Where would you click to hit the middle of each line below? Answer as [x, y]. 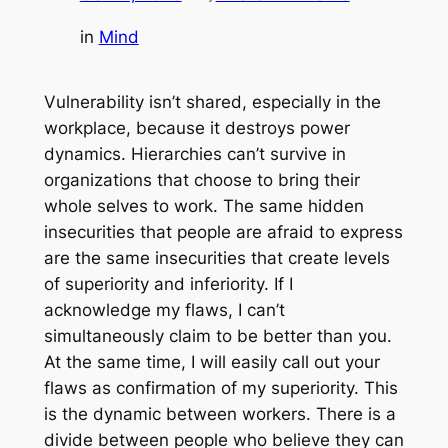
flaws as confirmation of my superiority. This [220, 388]
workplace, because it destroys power [196, 128]
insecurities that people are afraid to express [223, 232]
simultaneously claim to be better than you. [217, 336]
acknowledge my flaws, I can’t [164, 310]
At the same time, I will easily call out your [211, 362]
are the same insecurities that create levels [216, 258]
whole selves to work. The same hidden [203, 206]
